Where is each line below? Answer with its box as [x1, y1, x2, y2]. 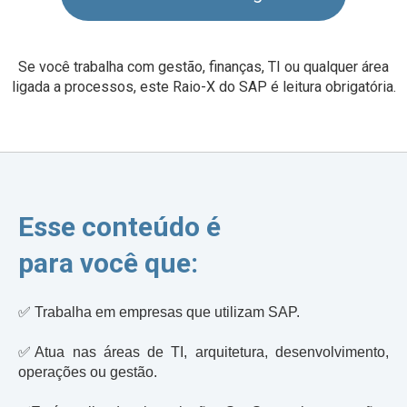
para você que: [18, 246, 198, 279]
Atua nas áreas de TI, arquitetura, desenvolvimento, [35, 343, 390, 360]
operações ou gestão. [18, 363, 157, 380]
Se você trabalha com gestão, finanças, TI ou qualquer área [18, 57, 389, 75]
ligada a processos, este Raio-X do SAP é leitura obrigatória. [11, 77, 396, 95]
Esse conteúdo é [18, 210, 221, 243]
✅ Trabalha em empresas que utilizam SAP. [18, 303, 300, 320]
